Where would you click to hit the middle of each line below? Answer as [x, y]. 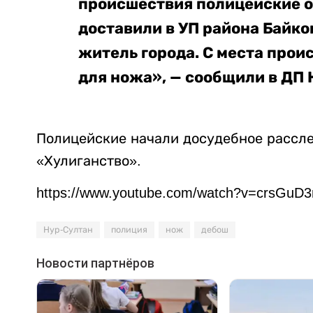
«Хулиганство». [89, 160]
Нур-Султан [68, 230]
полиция [129, 230]
